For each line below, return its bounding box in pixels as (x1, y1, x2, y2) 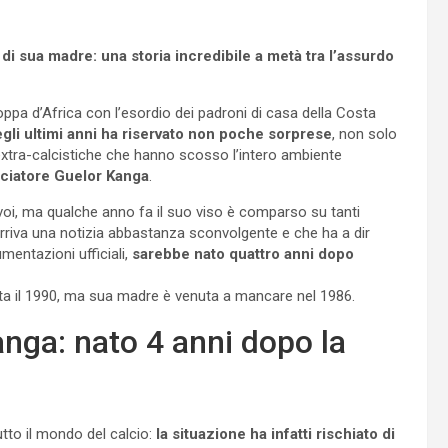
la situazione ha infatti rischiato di (156, 424, 395, 443)
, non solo (332, 124, 397, 143)
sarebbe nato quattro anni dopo (132, 244, 354, 263)
